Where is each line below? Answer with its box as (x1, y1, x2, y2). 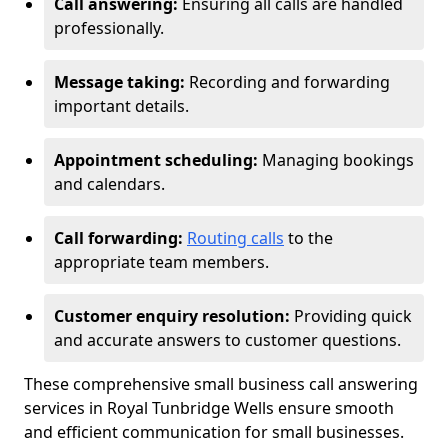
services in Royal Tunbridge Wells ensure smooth (24, 397, 394, 419)
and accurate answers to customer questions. (54, 329, 401, 351)
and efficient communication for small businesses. (24, 421, 404, 443)
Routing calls (187, 227, 284, 249)
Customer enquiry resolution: (54, 305, 294, 327)
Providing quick (294, 305, 412, 327)
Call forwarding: (54, 227, 183, 249)
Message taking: (54, 71, 185, 93)
